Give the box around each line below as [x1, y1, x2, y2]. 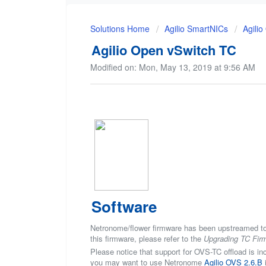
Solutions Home [90, 22, 152, 34]
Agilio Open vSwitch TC [91, 40, 236, 59]
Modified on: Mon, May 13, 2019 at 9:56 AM [90, 61, 255, 73]
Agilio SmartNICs [164, 22, 228, 34]
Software [91, 195, 157, 218]
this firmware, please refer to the [90, 233, 204, 245]
